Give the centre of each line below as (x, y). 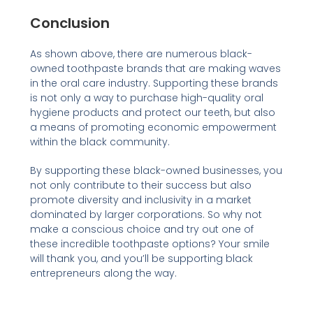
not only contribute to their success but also (140, 185)
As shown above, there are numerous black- (141, 53)
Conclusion (70, 23)
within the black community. (100, 141)
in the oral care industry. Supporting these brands (154, 83)
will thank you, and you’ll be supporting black (141, 258)
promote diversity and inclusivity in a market (140, 199)
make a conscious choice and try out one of (141, 229)
